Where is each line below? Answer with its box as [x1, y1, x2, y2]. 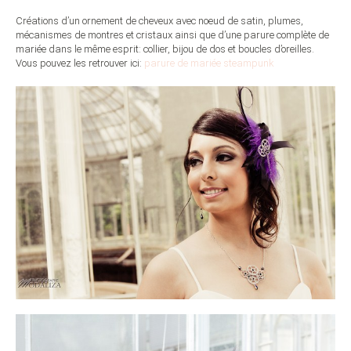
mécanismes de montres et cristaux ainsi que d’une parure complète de [16, 29, 329, 42]
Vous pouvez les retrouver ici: [16, 57, 144, 70]
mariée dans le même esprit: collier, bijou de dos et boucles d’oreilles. [16, 43, 314, 56]
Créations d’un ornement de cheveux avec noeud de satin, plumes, [16, 15, 303, 27]
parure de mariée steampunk [144, 57, 277, 70]
